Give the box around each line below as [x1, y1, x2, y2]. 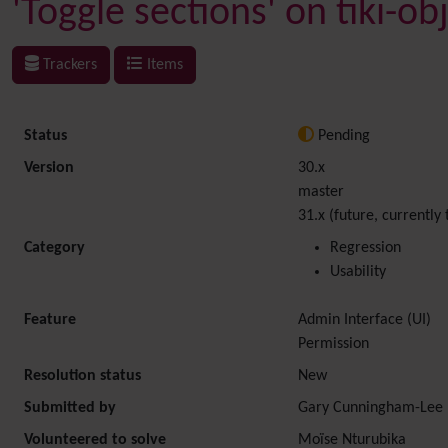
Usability [330, 264, 386, 280]
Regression [330, 240, 401, 256]
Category [24, 240, 85, 256]
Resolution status [24, 368, 141, 384]
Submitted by [24, 400, 116, 416]
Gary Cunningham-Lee [298, 400, 443, 416]
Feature [24, 312, 76, 328]
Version [24, 160, 74, 176]
